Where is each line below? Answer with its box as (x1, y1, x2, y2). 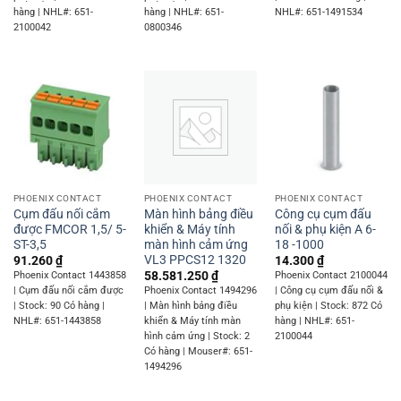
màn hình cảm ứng (143, 236, 248, 252)
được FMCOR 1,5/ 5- (13, 221, 126, 236)
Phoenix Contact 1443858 (13, 269, 126, 282)
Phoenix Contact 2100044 (274, 269, 388, 282)
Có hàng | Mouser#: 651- (143, 346, 252, 358)
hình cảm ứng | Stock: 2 (143, 330, 250, 343)
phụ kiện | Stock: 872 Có (274, 300, 382, 312)
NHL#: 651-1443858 (13, 315, 101, 328)
